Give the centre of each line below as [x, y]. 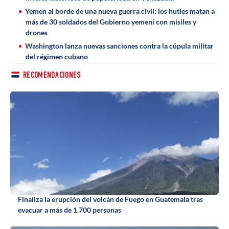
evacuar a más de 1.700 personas [70, 210]
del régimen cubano [57, 56]
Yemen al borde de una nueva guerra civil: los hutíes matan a [120, 11]
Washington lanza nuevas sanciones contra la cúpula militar [119, 46]
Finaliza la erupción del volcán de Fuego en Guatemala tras [110, 199]
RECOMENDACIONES [52, 76]
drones [37, 32]
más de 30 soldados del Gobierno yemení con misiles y [111, 22]
